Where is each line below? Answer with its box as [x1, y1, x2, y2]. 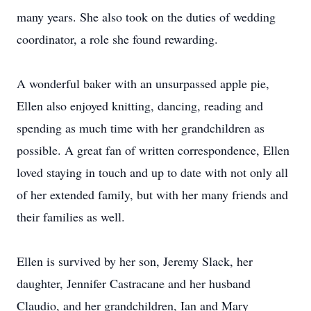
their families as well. [17, 208, 125, 225]
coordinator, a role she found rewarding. [17, 31, 218, 47]
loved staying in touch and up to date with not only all [17, 164, 288, 180]
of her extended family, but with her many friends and [17, 186, 288, 203]
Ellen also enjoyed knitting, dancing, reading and [17, 97, 263, 114]
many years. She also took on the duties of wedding [17, 8, 276, 25]
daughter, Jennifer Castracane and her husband [17, 275, 251, 292]
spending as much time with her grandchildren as [17, 119, 264, 136]
